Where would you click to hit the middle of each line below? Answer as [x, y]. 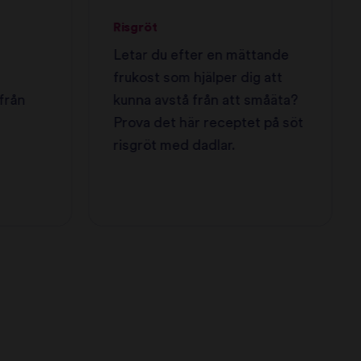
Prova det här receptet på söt [208, 122]
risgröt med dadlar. [174, 145]
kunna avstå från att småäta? [205, 100]
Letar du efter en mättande [201, 55]
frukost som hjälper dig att [198, 77]
